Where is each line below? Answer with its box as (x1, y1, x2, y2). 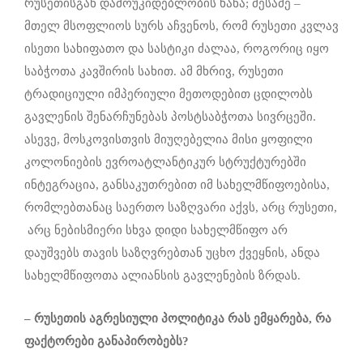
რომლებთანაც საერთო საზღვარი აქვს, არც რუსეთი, (24, 200, 337, 214)
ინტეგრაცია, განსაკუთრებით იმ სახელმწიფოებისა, (24, 177, 330, 191)
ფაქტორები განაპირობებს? (24, 334, 189, 348)
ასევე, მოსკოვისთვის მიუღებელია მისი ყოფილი (24, 132, 313, 146)
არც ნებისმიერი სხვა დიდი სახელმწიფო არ (24, 223, 288, 237)
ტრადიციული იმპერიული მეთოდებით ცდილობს (24, 87, 313, 100)
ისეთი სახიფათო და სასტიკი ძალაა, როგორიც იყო (24, 41, 329, 55)
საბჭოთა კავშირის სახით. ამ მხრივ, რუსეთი (24, 64, 284, 78)
